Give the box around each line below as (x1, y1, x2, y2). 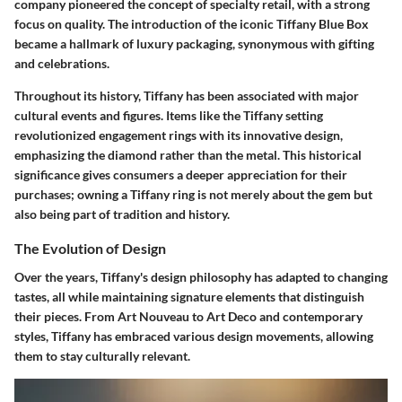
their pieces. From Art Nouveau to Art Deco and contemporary (14, 308, 363, 324)
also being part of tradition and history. (14, 206, 230, 223)
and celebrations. (14, 56, 109, 72)
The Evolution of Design (14, 240, 166, 258)
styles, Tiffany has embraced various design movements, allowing (14, 328, 373, 344)
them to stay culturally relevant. (14, 347, 190, 363)
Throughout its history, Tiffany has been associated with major (14, 88, 359, 104)
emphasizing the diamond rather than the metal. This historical (14, 147, 362, 163)
